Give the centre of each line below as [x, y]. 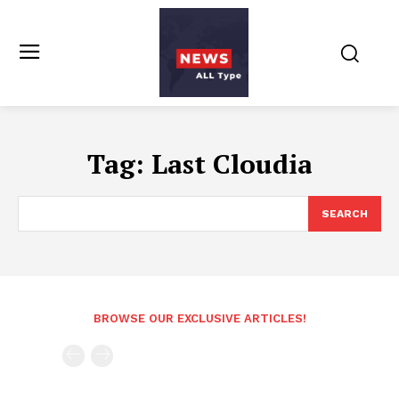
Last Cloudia [232, 164]
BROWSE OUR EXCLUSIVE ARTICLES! [199, 318]
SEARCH [345, 214]
